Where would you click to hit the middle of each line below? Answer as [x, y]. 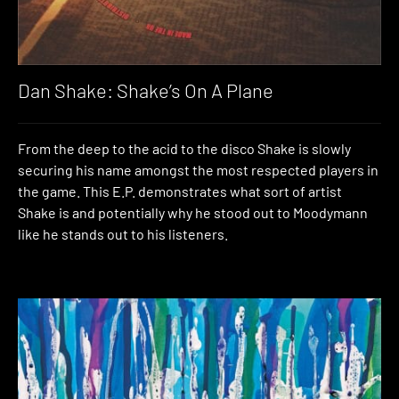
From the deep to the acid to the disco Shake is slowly [184, 149]
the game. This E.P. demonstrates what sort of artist [180, 191]
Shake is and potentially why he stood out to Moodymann [193, 213]
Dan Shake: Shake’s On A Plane [146, 90]
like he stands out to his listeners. [123, 234]
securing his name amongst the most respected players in [198, 170]
